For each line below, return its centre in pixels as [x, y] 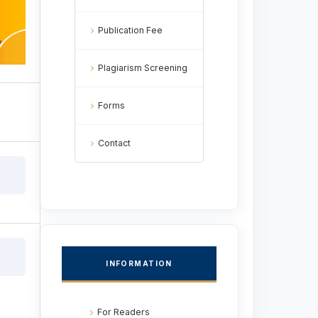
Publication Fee [130, 30]
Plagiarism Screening [143, 67]
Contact [114, 143]
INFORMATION [139, 263]
